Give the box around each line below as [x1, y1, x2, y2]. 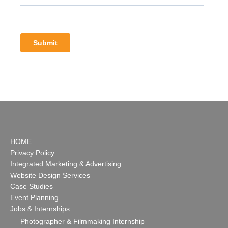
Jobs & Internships [10, 205, 70, 213]
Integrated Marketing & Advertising [10, 160, 121, 168]
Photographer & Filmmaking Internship [20, 217, 145, 225]
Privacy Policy [10, 149, 54, 157]
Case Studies [10, 182, 53, 190]
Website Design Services [10, 171, 90, 179]
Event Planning [10, 193, 59, 202]
